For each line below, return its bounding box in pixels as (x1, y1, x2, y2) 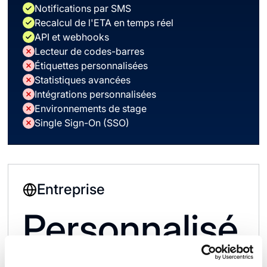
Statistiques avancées (35, 74, 131, 86)
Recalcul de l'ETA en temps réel (35, 17, 174, 29)
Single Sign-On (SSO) (35, 117, 130, 129)
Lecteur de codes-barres (35, 45, 145, 57)
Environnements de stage (35, 103, 147, 114)
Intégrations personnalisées (35, 88, 157, 100)
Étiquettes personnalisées (35, 60, 148, 72)
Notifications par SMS (35, 2, 132, 14)
